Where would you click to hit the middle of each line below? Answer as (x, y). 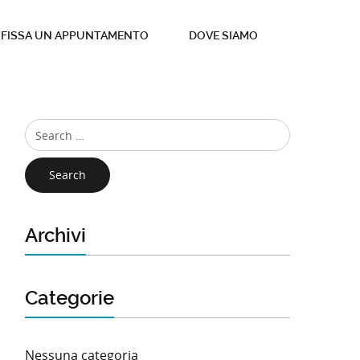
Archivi (55, 235)
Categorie (70, 298)
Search (67, 175)
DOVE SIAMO (223, 35)
